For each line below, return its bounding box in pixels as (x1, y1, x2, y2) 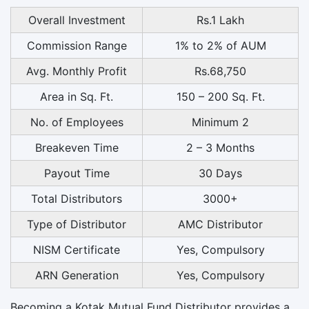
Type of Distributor (27, 217, 126, 231)
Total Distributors (31, 191, 122, 206)
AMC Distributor (178, 217, 263, 231)
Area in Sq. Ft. (40, 89, 113, 103)
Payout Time (43, 166, 110, 180)
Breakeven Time (34, 140, 119, 154)
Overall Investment (28, 12, 126, 27)
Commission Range (26, 38, 127, 52)
